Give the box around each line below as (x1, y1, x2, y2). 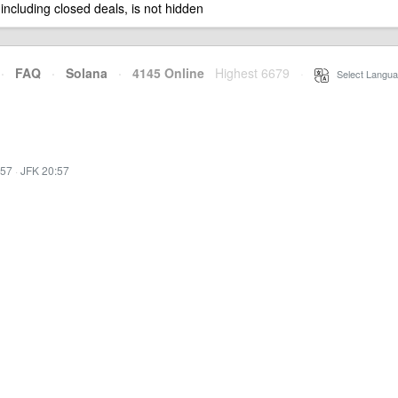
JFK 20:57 (20, 163, 69, 178)
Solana (66, 64, 107, 82)
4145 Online (122, 64, 204, 82)
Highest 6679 (215, 64, 290, 82)
